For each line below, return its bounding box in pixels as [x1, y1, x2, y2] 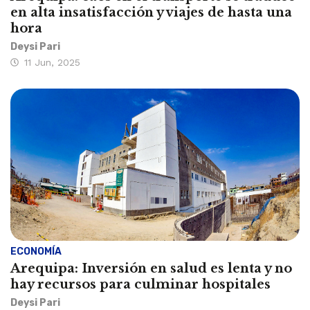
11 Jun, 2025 [24, 57, 80, 69]
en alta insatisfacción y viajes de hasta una [10, 5, 292, 21]
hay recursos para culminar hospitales [10, 277, 271, 293]
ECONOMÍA [10, 246, 62, 258]
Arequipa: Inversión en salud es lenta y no [10, 261, 292, 277]
